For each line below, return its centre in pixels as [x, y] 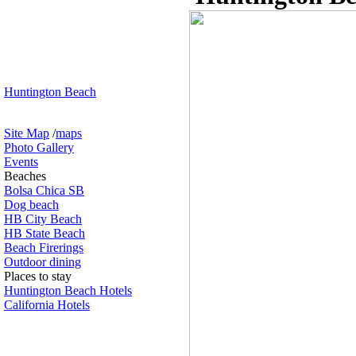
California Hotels [47, 305]
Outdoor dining [43, 262]
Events [21, 162]
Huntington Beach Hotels [68, 290]
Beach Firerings [44, 248]
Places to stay [38, 276]
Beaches [25, 176]
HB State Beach [44, 233]
